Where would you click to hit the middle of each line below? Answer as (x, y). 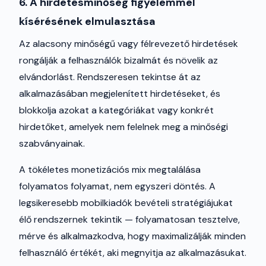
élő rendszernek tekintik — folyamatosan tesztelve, (129, 219)
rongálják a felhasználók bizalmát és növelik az (118, 60)
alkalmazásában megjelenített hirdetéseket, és (120, 94)
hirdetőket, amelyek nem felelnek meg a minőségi (123, 127)
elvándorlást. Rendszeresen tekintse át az (110, 77)
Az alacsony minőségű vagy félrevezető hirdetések (129, 44)
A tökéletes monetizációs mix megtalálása (110, 170)
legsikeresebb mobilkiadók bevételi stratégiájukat (126, 203)
